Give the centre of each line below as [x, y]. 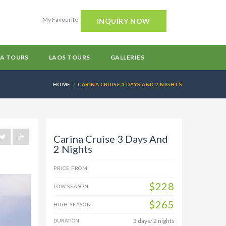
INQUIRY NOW [123, 21]
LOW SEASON [71, 186]
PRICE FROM [71, 168]
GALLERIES [127, 57]
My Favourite [60, 19]
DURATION [66, 221]
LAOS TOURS [69, 57]
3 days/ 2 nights [154, 221]
